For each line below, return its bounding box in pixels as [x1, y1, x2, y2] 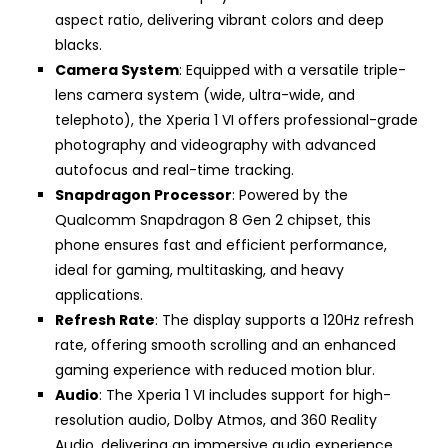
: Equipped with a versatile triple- [179, 60, 406, 81]
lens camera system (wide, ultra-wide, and [55, 85, 355, 106]
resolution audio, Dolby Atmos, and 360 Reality [55, 410, 377, 431]
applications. [55, 285, 143, 306]
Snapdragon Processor [55, 185, 232, 206]
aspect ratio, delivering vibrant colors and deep [55, 10, 384, 31]
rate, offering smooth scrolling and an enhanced [55, 335, 396, 356]
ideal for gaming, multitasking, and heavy [55, 260, 344, 281]
